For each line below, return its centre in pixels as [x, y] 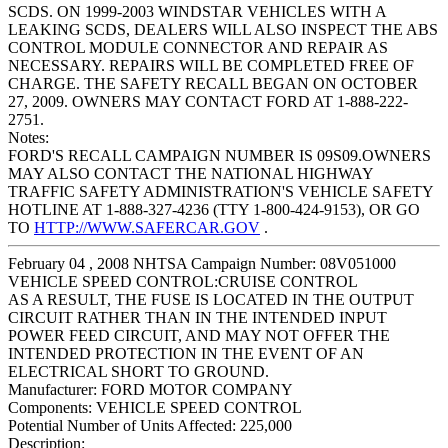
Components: [50, 408]
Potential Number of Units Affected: [122, 426]
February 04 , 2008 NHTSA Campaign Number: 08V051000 [202, 264]
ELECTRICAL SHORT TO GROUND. [138, 372]
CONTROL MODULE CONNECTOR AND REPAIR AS [198, 48]
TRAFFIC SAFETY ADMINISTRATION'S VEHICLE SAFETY [220, 192]
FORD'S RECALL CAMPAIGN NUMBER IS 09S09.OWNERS [219, 156]
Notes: [28, 138]
